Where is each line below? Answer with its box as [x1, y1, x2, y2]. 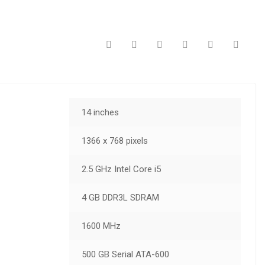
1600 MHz [81, 220, 121, 231]
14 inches [81, 106, 119, 118]
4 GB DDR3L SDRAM [81, 192, 159, 203]
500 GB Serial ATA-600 [81, 248, 169, 260]
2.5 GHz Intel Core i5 [81, 163, 161, 174]
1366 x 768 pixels [81, 135, 148, 146]
